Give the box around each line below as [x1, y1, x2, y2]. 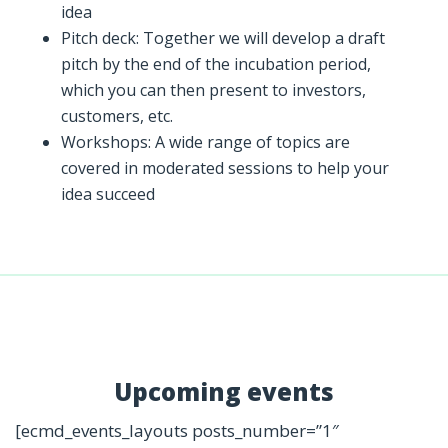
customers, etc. [60, 105, 173, 128]
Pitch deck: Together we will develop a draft [60, 27, 385, 50]
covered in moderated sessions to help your [60, 157, 389, 180]
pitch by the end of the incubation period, [60, 53, 371, 76]
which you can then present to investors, [60, 79, 366, 102]
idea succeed [60, 183, 155, 206]
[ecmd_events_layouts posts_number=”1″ [15, 419, 339, 443]
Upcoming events [114, 375, 334, 409]
